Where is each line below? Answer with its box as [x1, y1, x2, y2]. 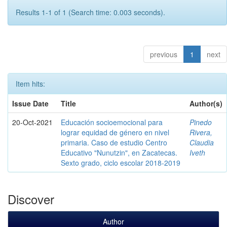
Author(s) [190, 98, 222, 108]
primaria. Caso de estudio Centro [61, 137, 167, 147]
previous [150, 49, 177, 59]
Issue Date [12, 98, 49, 108]
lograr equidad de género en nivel [61, 127, 169, 137]
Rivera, [190, 127, 212, 137]
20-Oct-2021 [12, 117, 53, 127]
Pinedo [190, 117, 212, 127]
